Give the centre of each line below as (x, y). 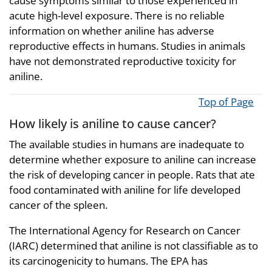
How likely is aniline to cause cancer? (113, 124)
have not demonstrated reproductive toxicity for (123, 61)
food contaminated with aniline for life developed (125, 189)
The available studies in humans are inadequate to (127, 144)
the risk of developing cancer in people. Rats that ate (132, 174)
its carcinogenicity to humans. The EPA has (108, 260)
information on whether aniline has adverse (112, 31)
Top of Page (226, 102)
